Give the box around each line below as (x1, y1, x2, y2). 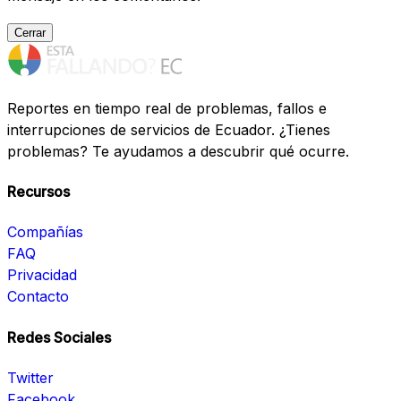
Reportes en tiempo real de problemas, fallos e (7, 98, 327, 117)
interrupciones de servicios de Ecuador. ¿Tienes (7, 120, 330, 139)
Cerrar (14, 25, 46, 39)
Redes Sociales (7, 328, 111, 346)
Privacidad (7, 266, 77, 285)
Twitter (7, 368, 54, 387)
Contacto (7, 287, 69, 306)
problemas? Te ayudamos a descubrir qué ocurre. (7, 141, 349, 160)
